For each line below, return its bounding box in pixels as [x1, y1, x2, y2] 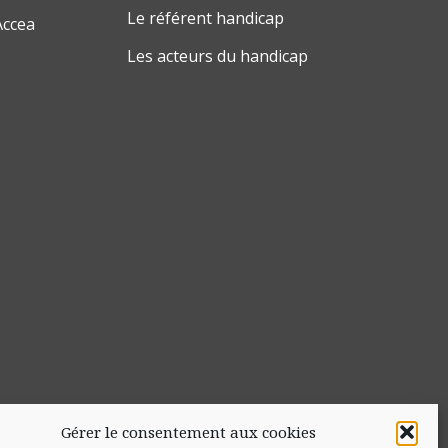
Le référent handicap [127, 7, 284, 30]
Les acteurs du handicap [127, 45, 308, 68]
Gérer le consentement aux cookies [60, 422, 316, 442]
